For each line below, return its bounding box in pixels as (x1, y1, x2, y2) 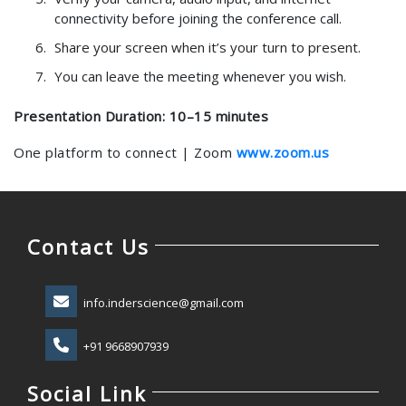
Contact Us (27, 233, 150, 260)
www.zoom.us (236, 143, 329, 161)
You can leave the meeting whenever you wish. (54, 67, 346, 85)
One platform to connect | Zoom (14, 143, 237, 161)
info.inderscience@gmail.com (83, 295, 244, 311)
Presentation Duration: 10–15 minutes (14, 107, 268, 125)
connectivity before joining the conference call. (54, 9, 342, 27)
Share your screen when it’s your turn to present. (54, 38, 361, 56)
